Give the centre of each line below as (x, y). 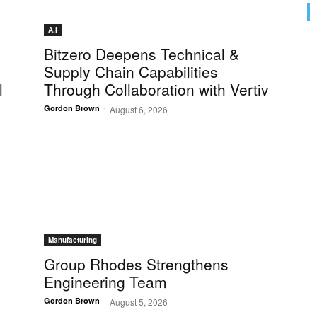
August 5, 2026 (139, 302)
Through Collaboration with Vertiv (156, 90)
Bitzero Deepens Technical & (142, 54)
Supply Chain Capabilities (131, 72)
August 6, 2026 (139, 110)
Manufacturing (73, 240)
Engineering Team (105, 282)
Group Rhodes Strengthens (136, 264)
